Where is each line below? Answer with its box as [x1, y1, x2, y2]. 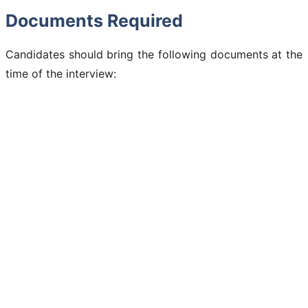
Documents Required [5, 10, 183, 31]
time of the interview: [5, 66, 116, 80]
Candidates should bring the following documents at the [5, 47, 302, 61]
